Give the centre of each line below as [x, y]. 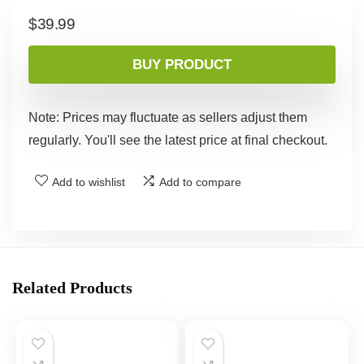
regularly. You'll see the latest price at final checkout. [178, 141]
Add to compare [200, 182]
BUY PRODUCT [182, 65]
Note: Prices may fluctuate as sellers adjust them [168, 118]
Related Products [72, 288]
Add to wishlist [89, 182]
